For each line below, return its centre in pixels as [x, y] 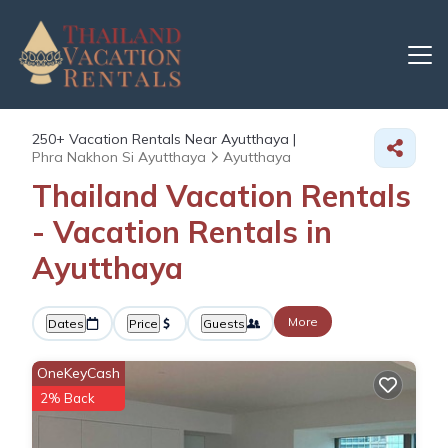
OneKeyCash [78, 373]
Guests [224, 323]
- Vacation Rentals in [182, 232]
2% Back [67, 398]
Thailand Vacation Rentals [221, 196]
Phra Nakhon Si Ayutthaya [119, 157]
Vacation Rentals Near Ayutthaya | [180, 139]
